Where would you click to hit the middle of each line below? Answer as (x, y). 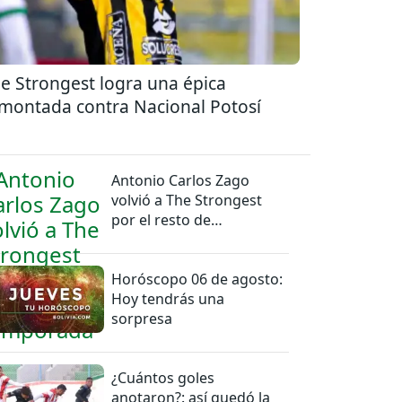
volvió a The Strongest (187, 200)
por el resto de (162, 219)
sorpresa (142, 318)
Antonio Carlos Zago (181, 180)
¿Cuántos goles (163, 377)
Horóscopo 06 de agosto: (197, 279)
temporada (150, 239)
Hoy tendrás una (168, 298)
